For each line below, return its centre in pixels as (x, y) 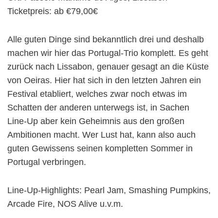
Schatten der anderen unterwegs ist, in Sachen (98, 107)
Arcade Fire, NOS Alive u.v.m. (65, 204)
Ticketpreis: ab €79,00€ (53, 11)
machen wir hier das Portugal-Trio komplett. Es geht (108, 53)
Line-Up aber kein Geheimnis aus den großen (96, 121)
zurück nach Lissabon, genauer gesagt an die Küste (108, 66)
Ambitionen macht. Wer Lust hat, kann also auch (101, 135)
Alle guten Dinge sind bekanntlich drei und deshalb (106, 39)
